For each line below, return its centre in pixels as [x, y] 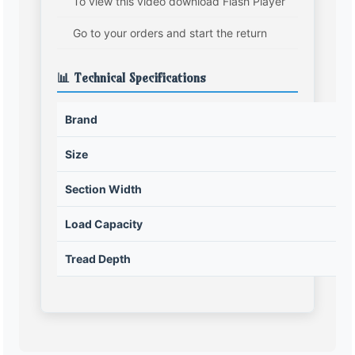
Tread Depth [98, 259]
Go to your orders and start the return [170, 33]
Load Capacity [104, 224]
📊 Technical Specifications [132, 78]
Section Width [104, 189]
